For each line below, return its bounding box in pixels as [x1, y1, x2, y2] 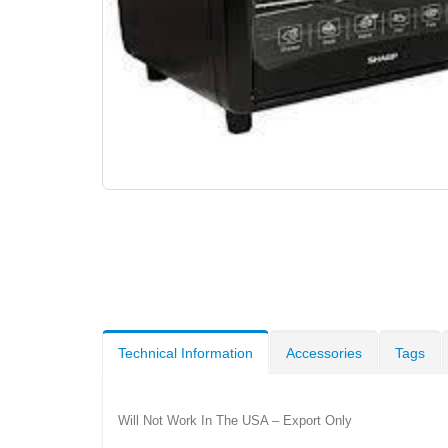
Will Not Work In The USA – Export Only [118, 412, 352, 428]
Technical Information [118, 344, 253, 361]
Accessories [286, 344, 362, 361]
